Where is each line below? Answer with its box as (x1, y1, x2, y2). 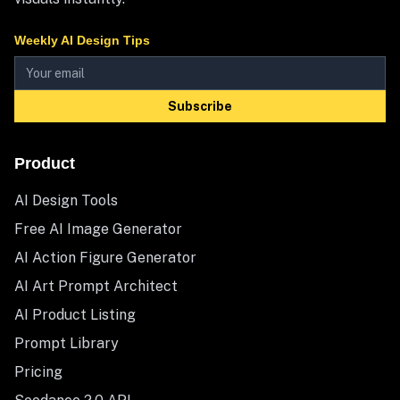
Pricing (14, 363, 62, 380)
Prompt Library (14, 335, 119, 352)
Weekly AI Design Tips (14, 33, 150, 47)
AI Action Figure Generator (14, 249, 196, 266)
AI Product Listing (14, 306, 136, 323)
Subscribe (168, 99, 232, 113)
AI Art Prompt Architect (14, 278, 178, 295)
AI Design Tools (14, 192, 118, 209)
